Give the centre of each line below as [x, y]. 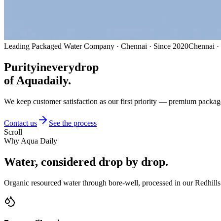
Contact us [20, 123]
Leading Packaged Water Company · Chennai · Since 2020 [96, 46]
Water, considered [51, 162]
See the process [73, 123]
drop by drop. [133, 162]
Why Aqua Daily [31, 141]
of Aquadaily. [37, 80]
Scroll [13, 132]
